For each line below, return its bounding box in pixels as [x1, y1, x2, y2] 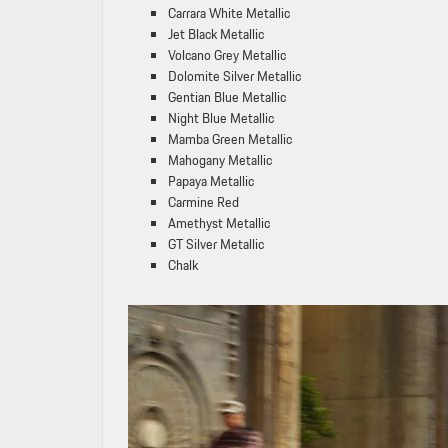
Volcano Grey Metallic [168, 43, 286, 66]
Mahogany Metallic [168, 148, 272, 171]
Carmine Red [168, 190, 239, 213]
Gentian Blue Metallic [168, 85, 286, 108]
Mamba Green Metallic [168, 127, 292, 150]
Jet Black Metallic [168, 22, 264, 45]
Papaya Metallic [168, 169, 254, 192]
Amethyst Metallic [168, 211, 270, 234]
